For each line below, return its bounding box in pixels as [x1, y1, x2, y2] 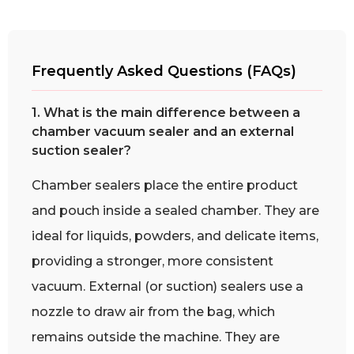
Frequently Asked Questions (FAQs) [32, 62, 296, 81]
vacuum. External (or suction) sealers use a [32, 279, 303, 295]
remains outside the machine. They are [32, 330, 280, 345]
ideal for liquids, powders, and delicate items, [32, 228, 318, 244]
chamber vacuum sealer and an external [32, 124, 294, 140]
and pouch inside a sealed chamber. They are [32, 203, 319, 219]
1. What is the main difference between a [32, 105, 300, 121]
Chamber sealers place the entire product [32, 178, 298, 194]
